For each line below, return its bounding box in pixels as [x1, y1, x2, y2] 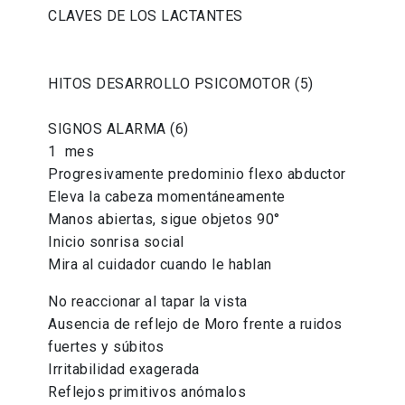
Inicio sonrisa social [48, 233, 184, 251]
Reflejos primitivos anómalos [48, 383, 247, 401]
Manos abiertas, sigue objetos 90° [48, 211, 280, 229]
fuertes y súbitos [48, 338, 165, 356]
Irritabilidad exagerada [48, 361, 200, 379]
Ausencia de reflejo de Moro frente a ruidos [48, 316, 343, 334]
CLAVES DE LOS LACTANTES [48, 7, 243, 25]
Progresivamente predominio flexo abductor [48, 165, 346, 184]
